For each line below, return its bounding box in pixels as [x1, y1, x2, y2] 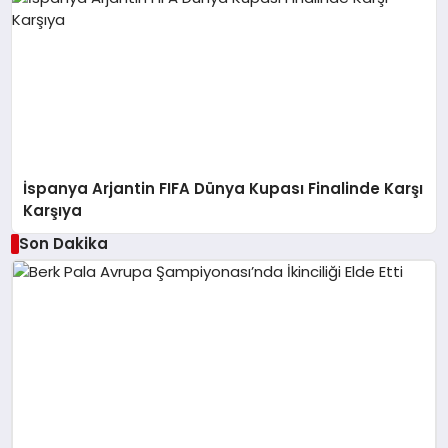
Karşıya [23, 199, 83, 221]
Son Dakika [18, 232, 108, 254]
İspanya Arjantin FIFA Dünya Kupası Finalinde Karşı [23, 177, 424, 199]
